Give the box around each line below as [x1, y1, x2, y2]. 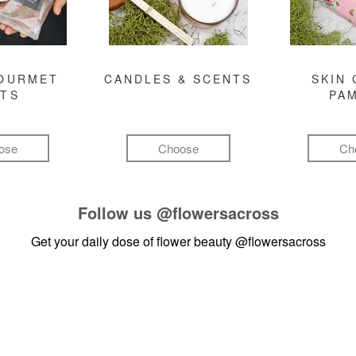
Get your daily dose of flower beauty [30, 232, 235, 250]
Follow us [77, 201, 157, 224]
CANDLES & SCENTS [103, 71, 253, 87]
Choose [157, 139, 199, 157]
